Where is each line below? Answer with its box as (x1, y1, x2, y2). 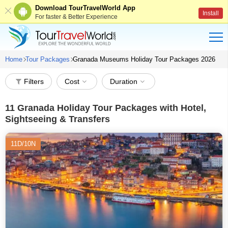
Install (203, 10, 219, 17)
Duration (110, 77, 137, 85)
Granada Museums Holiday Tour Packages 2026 (73, 55, 215, 63)
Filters (24, 77, 44, 85)
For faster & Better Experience (35, 13, 118, 20)
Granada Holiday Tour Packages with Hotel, (15, 103, 206, 113)
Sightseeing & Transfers (5, 114, 110, 124)
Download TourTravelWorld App (35, 4, 135, 12)
